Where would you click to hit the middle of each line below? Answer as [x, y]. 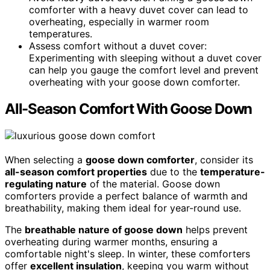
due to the [174, 172]
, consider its [224, 160]
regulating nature [46, 184]
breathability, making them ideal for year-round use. [123, 208]
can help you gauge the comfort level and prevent [144, 70]
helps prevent [215, 230]
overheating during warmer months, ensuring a [111, 242]
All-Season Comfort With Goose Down [129, 109]
